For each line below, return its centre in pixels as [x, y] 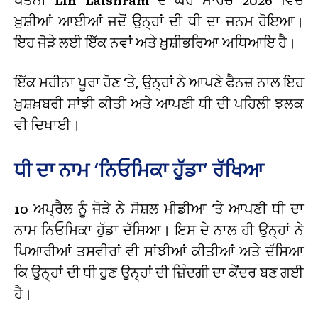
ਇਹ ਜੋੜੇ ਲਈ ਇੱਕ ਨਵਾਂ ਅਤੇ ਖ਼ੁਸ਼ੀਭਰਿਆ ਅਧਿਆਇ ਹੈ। [155, 42]
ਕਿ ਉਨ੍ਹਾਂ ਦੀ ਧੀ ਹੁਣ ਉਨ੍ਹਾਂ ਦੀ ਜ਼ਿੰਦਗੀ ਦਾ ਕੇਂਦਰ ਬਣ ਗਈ [159, 272]
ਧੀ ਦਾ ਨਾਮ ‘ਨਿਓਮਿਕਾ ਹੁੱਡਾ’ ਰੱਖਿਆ [139, 170]
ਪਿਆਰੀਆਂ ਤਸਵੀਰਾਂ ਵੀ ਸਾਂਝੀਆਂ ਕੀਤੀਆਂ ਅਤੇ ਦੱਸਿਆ [159, 251]
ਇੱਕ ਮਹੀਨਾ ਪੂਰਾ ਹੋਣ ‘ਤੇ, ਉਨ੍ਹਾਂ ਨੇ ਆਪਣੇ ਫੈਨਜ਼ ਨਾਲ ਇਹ [159, 82]
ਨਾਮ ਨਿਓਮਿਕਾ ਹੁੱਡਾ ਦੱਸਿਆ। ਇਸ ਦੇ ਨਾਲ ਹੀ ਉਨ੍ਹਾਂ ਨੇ [159, 230]
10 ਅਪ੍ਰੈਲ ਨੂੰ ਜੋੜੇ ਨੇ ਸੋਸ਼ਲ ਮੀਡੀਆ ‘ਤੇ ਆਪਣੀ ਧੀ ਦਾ [159, 208]
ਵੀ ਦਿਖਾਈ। [47, 125]
